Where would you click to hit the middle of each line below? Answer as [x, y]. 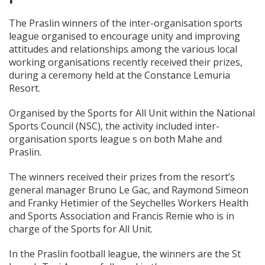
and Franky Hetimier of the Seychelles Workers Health [129, 203]
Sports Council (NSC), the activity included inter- [114, 126]
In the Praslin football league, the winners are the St [125, 253]
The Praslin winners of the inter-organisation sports [126, 23]
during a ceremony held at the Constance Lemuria [119, 75]
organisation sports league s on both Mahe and [115, 139]
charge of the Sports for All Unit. [81, 229]
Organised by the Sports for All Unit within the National [132, 113]
